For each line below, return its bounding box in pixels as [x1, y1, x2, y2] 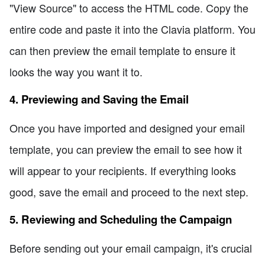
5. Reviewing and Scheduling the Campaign [9, 211, 232, 228]
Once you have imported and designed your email [9, 119, 245, 135]
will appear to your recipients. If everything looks [9, 162, 236, 178]
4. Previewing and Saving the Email [9, 91, 189, 108]
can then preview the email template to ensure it [9, 42, 235, 58]
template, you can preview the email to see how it [9, 141, 242, 157]
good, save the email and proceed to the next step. [9, 183, 248, 199]
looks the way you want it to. [9, 63, 143, 79]
